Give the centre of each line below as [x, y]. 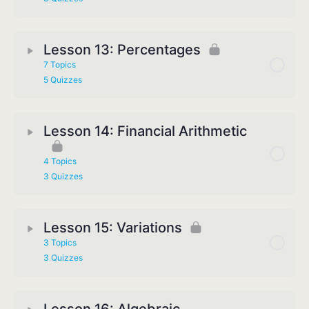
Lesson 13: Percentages [122, 50]
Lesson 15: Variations [113, 228]
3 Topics [60, 243]
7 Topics [60, 65]
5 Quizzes [63, 80]
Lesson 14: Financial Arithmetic [145, 131]
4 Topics [60, 161]
